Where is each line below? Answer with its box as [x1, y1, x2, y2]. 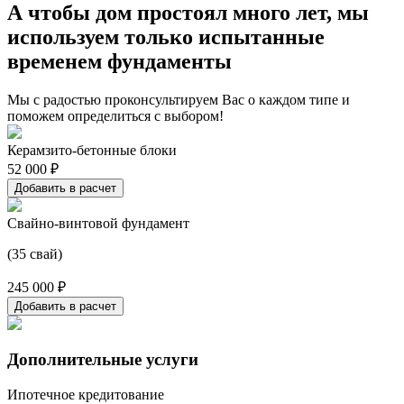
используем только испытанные [7, 24, 325, 49]
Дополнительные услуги [7, 350, 198, 370]
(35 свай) [7, 245, 62, 262]
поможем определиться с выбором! [7, 107, 224, 124]
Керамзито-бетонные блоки [7, 142, 177, 158]
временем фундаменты [7, 49, 232, 73]
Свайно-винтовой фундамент [7, 215, 189, 231]
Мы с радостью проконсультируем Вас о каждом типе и [7, 91, 350, 107]
